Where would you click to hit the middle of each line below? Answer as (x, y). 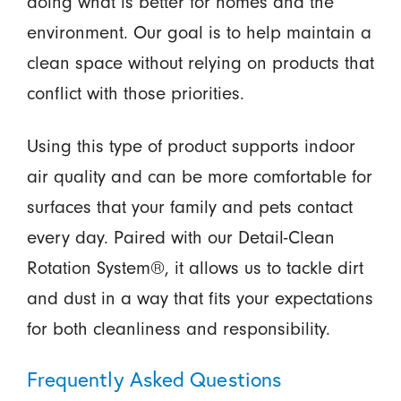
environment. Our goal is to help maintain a (199, 33)
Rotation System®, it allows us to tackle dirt (195, 269)
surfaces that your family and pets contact (189, 208)
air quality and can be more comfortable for (199, 177)
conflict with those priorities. (135, 94)
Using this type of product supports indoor (191, 147)
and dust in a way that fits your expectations (200, 299)
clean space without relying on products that (200, 64)
